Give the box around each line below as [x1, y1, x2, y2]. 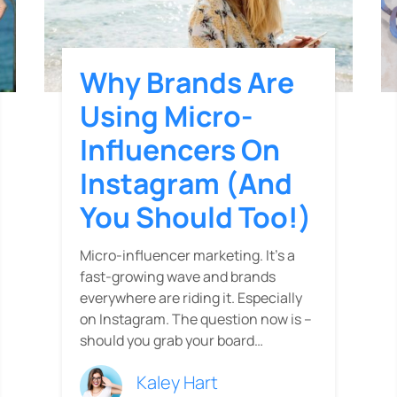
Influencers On [80, 130, 280, 170]
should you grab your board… [80, 331, 263, 351]
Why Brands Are [80, 63, 294, 103]
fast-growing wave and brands [80, 267, 276, 287]
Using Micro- [80, 97, 253, 136]
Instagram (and [80, 164, 292, 204]
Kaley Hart [136, 370, 218, 395]
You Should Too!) [80, 198, 312, 237]
